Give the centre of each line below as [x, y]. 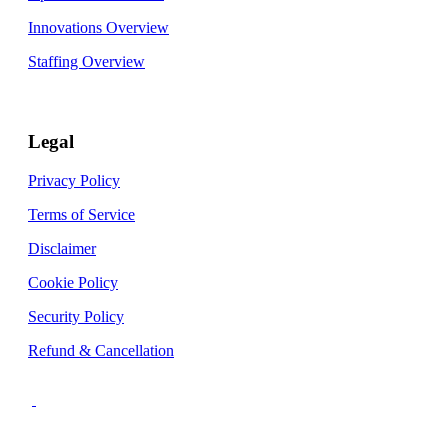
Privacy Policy [74, 180]
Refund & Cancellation [101, 350]
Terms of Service [81, 214]
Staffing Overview [86, 61]
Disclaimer [62, 248]
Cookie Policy [73, 282]
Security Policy [76, 316]
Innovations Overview [98, 27]
